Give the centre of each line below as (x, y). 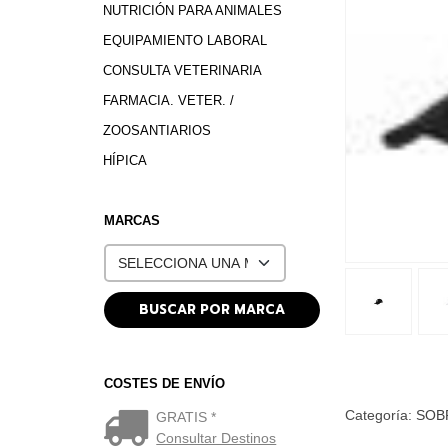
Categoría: (380, 414)
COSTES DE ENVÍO (164, 383)
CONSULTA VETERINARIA (182, 70)
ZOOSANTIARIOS (156, 130)
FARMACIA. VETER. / (168, 100)
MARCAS (131, 220)
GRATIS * (186, 416)
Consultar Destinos (216, 437)
